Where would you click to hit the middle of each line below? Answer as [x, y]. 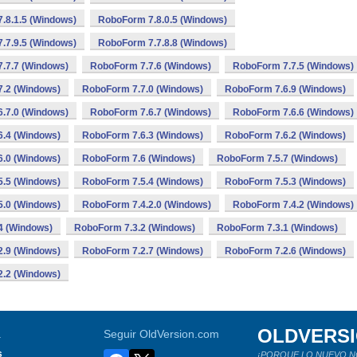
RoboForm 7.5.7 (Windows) [277, 159]
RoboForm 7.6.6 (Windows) [293, 112]
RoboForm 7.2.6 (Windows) [285, 251]
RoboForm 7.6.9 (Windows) [285, 89]
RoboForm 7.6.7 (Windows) [151, 112]
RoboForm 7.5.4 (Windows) [143, 182]
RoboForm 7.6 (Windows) [139, 159]
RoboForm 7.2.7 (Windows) [143, 251]
